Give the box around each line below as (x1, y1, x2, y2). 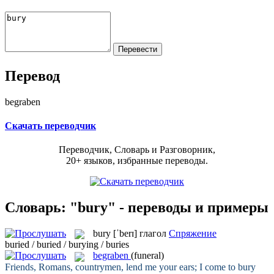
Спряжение (169, 228, 217, 239)
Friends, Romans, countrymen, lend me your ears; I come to (5, 261, 238, 272)
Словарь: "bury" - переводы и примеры (5, 199, 268, 215)
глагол (139, 228, 166, 239)
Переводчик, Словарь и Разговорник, (59, 144, 215, 155)
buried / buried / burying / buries (5, 239, 129, 250)
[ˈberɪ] (113, 228, 137, 239)
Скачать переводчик (5, 120, 96, 131)
